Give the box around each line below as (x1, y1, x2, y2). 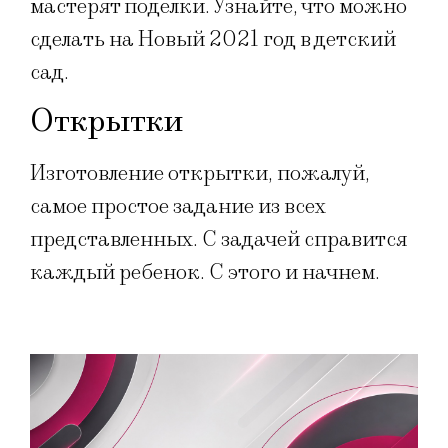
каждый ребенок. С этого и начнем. (30, 259, 380, 287)
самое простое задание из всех (30, 193, 326, 221)
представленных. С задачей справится (30, 226, 407, 254)
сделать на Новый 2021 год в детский (30, 26, 396, 53)
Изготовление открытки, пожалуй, (30, 160, 370, 188)
